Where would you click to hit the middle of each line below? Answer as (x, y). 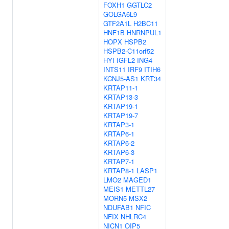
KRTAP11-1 (121, 88)
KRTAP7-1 (119, 161)
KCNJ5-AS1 (121, 78)
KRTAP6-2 (119, 143)
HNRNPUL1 (144, 32)
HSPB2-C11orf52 (129, 51)
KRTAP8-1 (119, 170)
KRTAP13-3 (121, 97)
